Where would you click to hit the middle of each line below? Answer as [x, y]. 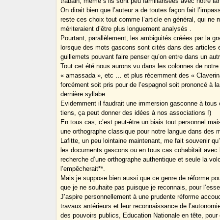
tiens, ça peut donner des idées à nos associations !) [136, 113]
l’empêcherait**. [83, 169]
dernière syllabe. [84, 94]
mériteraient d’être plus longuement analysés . [126, 29]
